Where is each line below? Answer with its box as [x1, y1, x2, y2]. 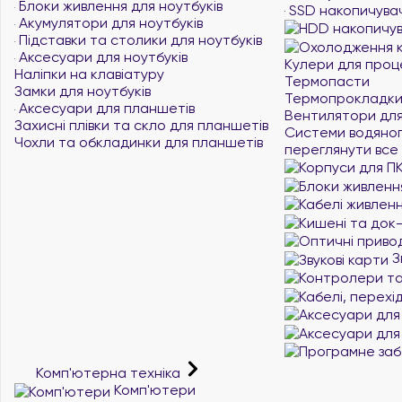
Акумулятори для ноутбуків [15, 14, 203, 31]
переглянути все [284, 140, 398, 158]
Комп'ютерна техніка [32, 364, 184, 381]
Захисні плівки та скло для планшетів [14, 117, 268, 134]
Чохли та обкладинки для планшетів [14, 134, 263, 151]
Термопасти [284, 72, 370, 90]
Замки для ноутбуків [14, 83, 151, 100]
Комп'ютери [110, 381, 196, 398]
